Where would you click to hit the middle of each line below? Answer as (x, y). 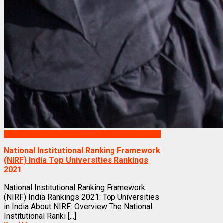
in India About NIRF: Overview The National (78, 206)
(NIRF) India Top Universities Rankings (76, 160)
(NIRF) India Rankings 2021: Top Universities (82, 197)
